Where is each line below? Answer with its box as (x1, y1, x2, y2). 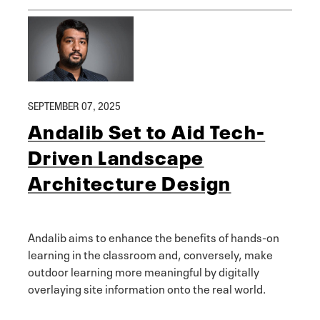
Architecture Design (28, 167, 231, 196)
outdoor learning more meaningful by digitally (28, 262, 259, 280)
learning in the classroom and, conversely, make (28, 245, 273, 263)
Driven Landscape (28, 141, 204, 171)
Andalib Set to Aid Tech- (28, 116, 266, 145)
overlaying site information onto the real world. (28, 279, 266, 297)
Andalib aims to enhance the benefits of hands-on (28, 228, 279, 246)
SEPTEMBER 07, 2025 (28, 99, 121, 112)
